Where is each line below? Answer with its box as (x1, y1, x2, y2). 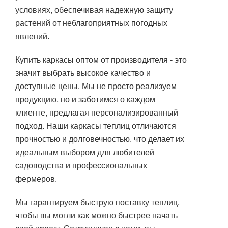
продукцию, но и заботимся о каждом (15, 95, 155, 104)
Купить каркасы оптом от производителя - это (15, 55, 187, 64)
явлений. (15, 32, 49, 41)
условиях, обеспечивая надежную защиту (15, 6, 173, 14)
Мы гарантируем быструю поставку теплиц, (15, 198, 180, 207)
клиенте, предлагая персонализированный (15, 108, 178, 117)
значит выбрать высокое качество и (15, 69, 151, 77)
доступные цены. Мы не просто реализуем (15, 82, 177, 91)
